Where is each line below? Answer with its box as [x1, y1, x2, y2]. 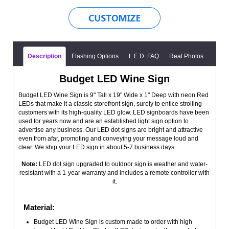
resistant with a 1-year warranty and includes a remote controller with [19, 169, 210, 176]
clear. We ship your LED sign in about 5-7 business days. [18, 144, 176, 151]
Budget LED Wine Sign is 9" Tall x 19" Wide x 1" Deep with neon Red [18, 91, 209, 99]
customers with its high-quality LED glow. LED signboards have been [18, 109, 209, 116]
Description [28, 53, 61, 60]
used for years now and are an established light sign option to [18, 118, 189, 125]
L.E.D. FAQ [129, 53, 159, 60]
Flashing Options [72, 53, 119, 60]
